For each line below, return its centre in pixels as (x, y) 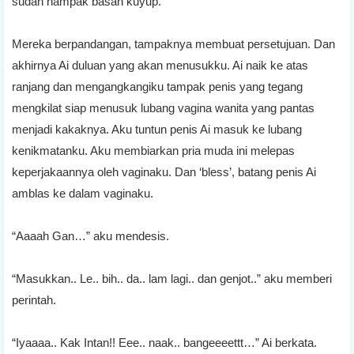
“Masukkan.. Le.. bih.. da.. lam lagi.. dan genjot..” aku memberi (172, 278)
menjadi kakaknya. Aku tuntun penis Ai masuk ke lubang (157, 129)
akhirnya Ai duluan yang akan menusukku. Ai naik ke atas (160, 65)
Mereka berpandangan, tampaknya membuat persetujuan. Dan (173, 43)
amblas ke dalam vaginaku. (83, 193)
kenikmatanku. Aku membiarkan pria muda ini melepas (153, 150)
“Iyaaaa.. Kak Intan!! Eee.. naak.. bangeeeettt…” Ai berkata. (164, 342)
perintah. (34, 299)
